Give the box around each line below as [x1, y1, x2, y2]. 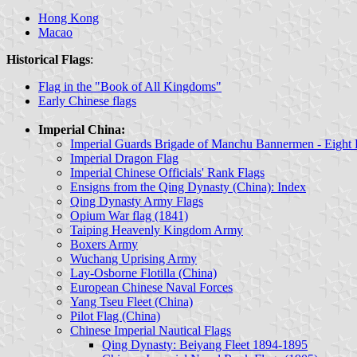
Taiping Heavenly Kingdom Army [70, 222, 243, 237]
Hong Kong [38, 10, 99, 25]
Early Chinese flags [38, 93, 136, 108]
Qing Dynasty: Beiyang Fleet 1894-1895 [102, 337, 308, 351]
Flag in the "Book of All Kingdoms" [38, 79, 222, 93]
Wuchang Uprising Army [70, 251, 197, 265]
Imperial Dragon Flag [70, 151, 178, 165]
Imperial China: [38, 122, 125, 136]
